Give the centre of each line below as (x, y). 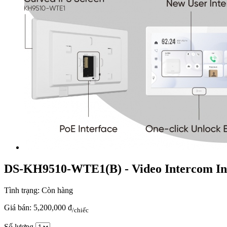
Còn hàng (56, 190)
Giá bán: (19, 207)
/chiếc (80, 210)
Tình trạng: (22, 190)
